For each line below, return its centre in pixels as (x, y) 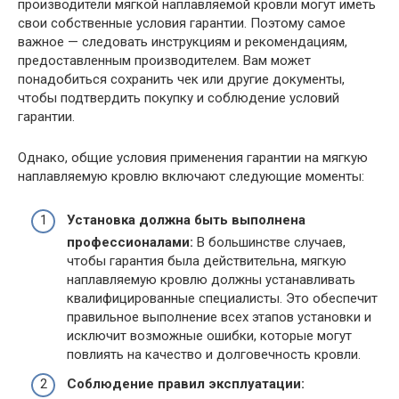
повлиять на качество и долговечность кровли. (214, 354)
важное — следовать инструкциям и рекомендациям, (183, 42)
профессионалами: (130, 242)
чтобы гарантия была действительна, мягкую (207, 261)
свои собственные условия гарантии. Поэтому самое (182, 23)
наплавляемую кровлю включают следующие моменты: (191, 176)
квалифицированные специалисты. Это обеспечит (222, 298)
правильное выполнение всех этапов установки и (219, 317)
